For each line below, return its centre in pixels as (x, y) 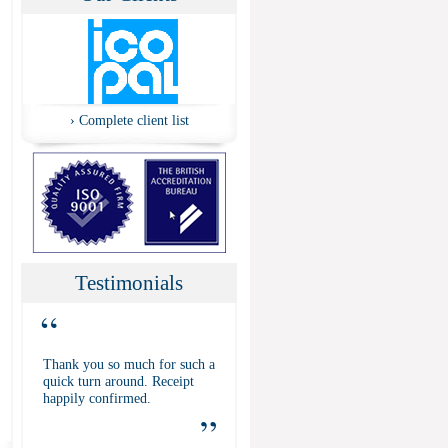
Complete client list (133, 120)
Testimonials (129, 282)
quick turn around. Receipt (118, 381)
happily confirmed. (97, 398)
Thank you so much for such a (129, 364)
